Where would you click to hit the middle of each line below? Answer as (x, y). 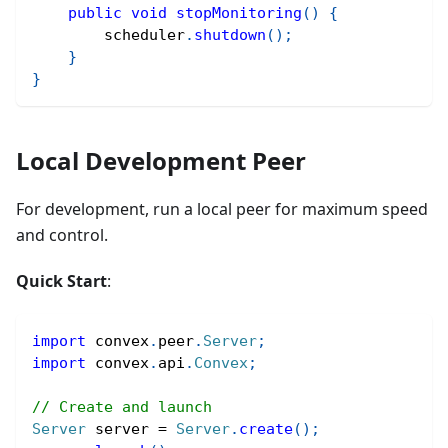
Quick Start (61, 281)
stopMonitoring (239, 13)
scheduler (108, 35)
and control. (62, 235)
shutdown (230, 35)
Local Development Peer (161, 160)
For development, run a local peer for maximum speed (222, 209)
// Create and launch (122, 407)
